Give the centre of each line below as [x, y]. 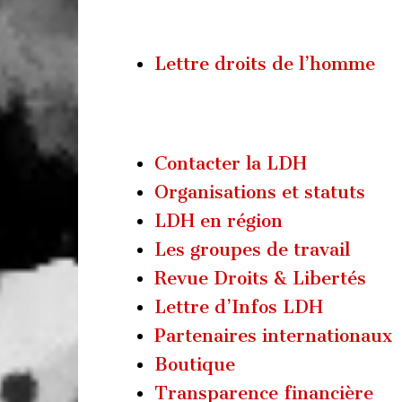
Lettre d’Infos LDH [239, 307]
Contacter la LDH [231, 163]
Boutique [195, 364]
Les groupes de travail [252, 249]
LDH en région [218, 221]
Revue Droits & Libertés [260, 278]
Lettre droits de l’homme [265, 63]
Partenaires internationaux [273, 336]
